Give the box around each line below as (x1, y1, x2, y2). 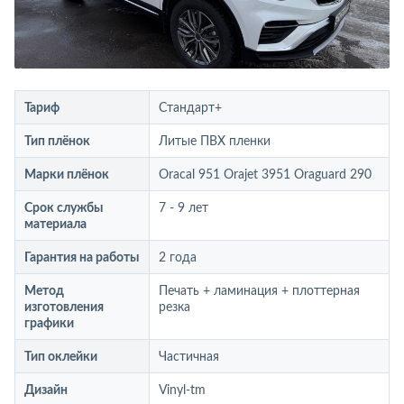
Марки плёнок (24, 169, 109, 181)
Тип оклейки (24, 351, 97, 363)
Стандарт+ (159, 102, 222, 115)
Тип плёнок (24, 135, 90, 148)
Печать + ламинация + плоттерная (159, 285, 360, 298)
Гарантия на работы (24, 252, 139, 264)
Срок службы (24, 202, 103, 215)
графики (24, 317, 74, 330)
